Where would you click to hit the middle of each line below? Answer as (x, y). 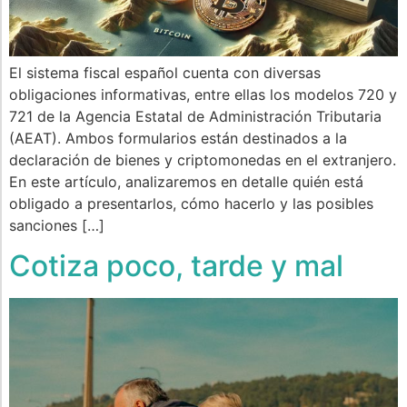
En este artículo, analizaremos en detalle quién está (186, 181)
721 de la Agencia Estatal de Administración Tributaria (195, 116)
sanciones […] (57, 225)
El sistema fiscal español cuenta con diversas (165, 72)
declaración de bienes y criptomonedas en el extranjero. (203, 159)
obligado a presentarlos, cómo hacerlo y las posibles (191, 203)
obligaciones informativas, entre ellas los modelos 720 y (203, 94)
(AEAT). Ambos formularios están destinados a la (178, 138)
